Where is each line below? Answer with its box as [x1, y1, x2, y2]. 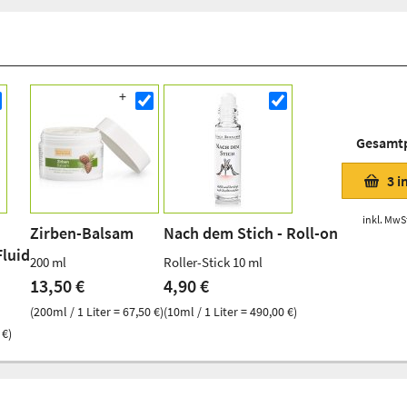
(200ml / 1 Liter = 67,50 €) [30, 303, 164, 320]
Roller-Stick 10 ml [164, 253, 263, 271]
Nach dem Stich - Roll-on [164, 222, 338, 243]
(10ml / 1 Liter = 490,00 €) [164, 303, 297, 320]
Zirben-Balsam [30, 222, 134, 243]
